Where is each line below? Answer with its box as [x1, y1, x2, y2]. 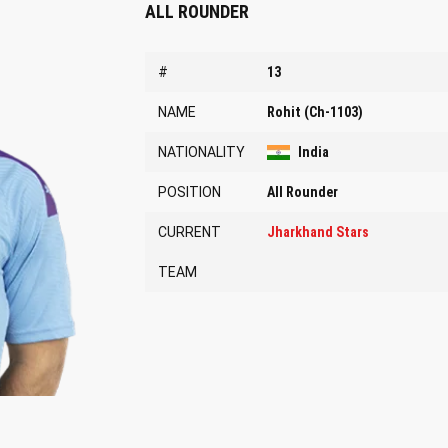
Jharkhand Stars [266, 224, 369, 240]
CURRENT [157, 224, 221, 240]
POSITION [157, 184, 221, 200]
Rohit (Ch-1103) [266, 104, 363, 120]
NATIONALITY [157, 144, 245, 160]
